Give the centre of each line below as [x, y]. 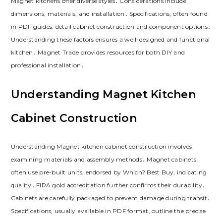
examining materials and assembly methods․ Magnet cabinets [104, 160]
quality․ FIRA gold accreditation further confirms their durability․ [108, 185]
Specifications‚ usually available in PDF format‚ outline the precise [108, 211]
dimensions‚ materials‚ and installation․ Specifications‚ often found [109, 14]
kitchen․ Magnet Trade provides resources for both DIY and [98, 53]
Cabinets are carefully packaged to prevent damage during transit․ [111, 198]
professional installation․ [47, 65]
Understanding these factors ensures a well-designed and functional [110, 40]
